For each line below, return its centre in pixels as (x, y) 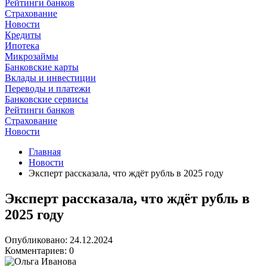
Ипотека (22, 46)
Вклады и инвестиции (50, 78)
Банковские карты (42, 67)
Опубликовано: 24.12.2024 (59, 240)
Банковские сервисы (46, 99)
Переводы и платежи (48, 89)
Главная (45, 152)
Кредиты (23, 35)
